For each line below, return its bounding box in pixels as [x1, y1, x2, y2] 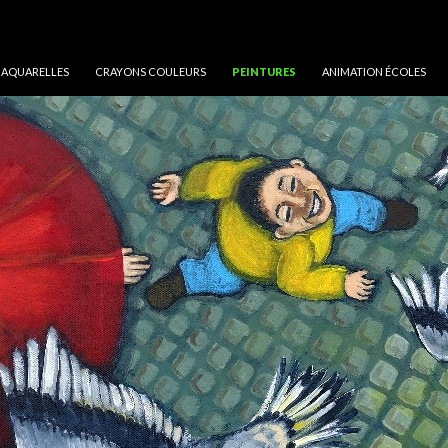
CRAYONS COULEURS [95, 65, 206, 78]
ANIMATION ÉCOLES [322, 65, 426, 78]
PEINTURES [232, 65, 296, 78]
